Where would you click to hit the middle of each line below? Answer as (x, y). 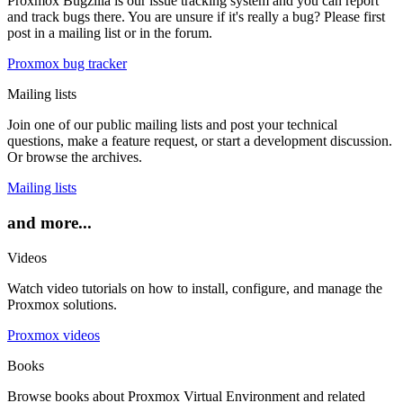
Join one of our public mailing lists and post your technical (172, 125)
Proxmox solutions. (62, 304)
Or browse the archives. (75, 157)
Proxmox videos (54, 335)
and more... (49, 222)
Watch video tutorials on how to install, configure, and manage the (195, 288)
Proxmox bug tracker (67, 64)
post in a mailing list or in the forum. (110, 33)
